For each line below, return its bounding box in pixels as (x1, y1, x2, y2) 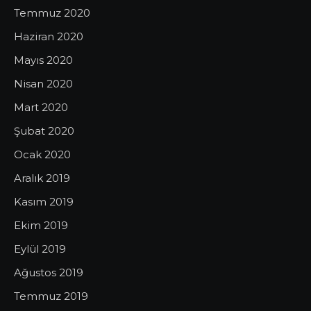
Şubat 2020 (14, 124, 74, 137)
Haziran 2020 (14, 30, 83, 43)
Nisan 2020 (14, 77, 73, 90)
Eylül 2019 (14, 242, 66, 255)
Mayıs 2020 (14, 53, 73, 67)
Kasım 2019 (14, 195, 74, 208)
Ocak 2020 (14, 148, 71, 161)
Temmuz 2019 (14, 289, 88, 303)
